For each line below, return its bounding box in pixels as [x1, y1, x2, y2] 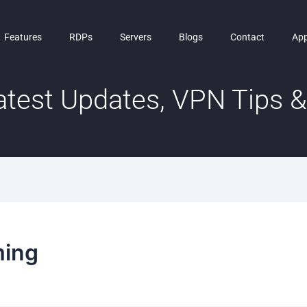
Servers [119, 32, 151, 42]
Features [3, 32, 42, 42]
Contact [230, 32, 265, 42]
